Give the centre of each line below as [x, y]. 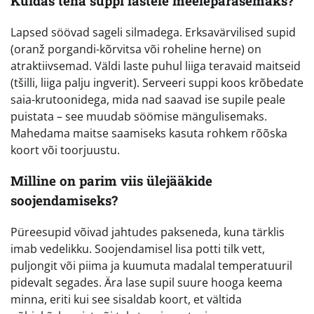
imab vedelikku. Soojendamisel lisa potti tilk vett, [138, 249]
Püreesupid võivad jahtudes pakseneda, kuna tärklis [148, 232]
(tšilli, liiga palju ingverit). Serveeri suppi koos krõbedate [157, 82]
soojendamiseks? [64, 200]
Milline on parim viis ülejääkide [111, 181]
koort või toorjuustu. [65, 150]
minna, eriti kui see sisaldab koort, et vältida [126, 300]
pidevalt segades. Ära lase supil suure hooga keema [146, 283]
